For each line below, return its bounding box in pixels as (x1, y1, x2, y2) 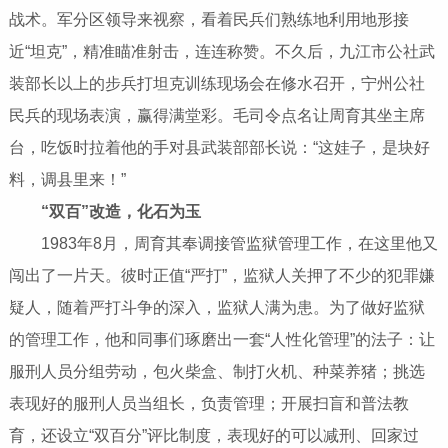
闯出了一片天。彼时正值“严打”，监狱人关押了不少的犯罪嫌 (8, 267, 435, 285)
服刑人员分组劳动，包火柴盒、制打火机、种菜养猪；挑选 (8, 363, 425, 381)
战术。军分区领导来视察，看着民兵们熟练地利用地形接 (8, 11, 409, 29)
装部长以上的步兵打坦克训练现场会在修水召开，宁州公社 (8, 75, 425, 93)
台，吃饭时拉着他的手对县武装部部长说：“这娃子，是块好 (8, 139, 430, 157)
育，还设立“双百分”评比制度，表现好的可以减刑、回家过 (8, 427, 419, 445)
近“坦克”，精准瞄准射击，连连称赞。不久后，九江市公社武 (8, 43, 435, 61)
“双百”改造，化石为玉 (40, 203, 201, 221)
